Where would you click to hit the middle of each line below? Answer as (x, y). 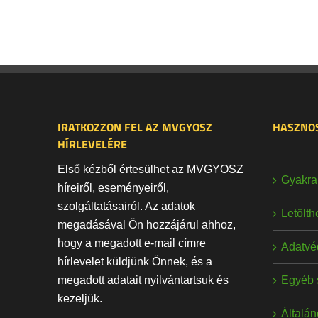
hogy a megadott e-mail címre (132, 243)
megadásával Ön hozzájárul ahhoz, (147, 225)
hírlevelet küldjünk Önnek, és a (135, 262)
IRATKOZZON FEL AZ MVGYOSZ (135, 127)
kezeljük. (80, 299)
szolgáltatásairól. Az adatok (127, 207)
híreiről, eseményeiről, (114, 188)
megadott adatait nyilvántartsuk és (143, 280)
